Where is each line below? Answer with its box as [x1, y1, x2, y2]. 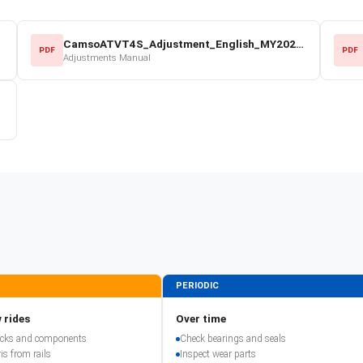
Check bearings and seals [180, 332, 286, 344]
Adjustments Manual [63, 52, 152, 63]
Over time [176, 311, 226, 325]
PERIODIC [176, 280, 219, 291]
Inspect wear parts [180, 348, 256, 360]
